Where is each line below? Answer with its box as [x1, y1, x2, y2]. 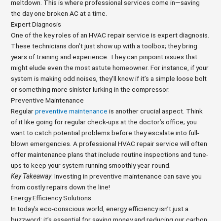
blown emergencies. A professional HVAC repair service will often [11, 140, 208, 147]
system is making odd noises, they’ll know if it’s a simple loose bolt [11, 74, 207, 82]
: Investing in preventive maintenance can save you [51, 172, 202, 180]
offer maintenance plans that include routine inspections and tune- [11, 150, 209, 158]
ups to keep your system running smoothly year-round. [11, 161, 171, 169]
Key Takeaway [11, 172, 52, 180]
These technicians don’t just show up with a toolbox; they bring [11, 42, 198, 50]
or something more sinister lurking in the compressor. [11, 85, 170, 93]
